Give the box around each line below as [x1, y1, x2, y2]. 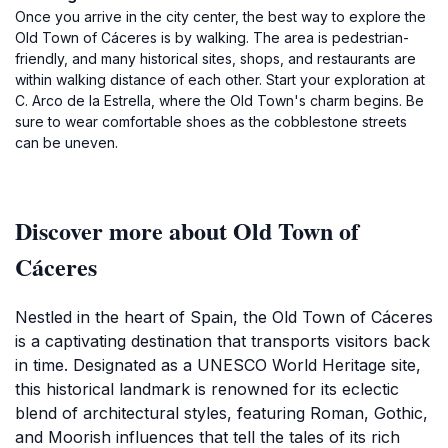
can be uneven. [15, 134, 118, 151]
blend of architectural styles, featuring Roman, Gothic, [15, 403, 428, 423]
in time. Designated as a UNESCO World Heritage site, [15, 355, 421, 375]
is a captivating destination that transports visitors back [15, 331, 430, 351]
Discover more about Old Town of [15, 213, 359, 248]
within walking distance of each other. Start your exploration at [15, 71, 425, 88]
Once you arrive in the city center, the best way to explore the [15, 8, 426, 25]
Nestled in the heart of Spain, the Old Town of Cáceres [15, 307, 433, 327]
